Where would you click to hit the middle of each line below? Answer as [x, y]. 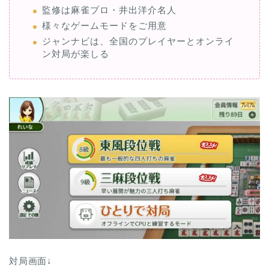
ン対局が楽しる [76, 58]
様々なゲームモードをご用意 [104, 30]
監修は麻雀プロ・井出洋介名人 [109, 14]
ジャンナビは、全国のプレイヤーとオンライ [138, 46]
